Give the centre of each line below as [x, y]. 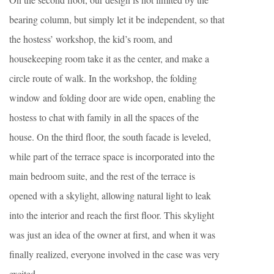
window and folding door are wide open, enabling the [112, 97]
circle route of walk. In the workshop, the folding [103, 78]
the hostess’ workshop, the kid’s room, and [91, 39]
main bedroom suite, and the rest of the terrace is [102, 176]
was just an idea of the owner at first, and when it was [112, 234]
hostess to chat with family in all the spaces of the [104, 117]
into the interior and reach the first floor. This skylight [112, 215]
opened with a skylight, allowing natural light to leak [110, 195]
